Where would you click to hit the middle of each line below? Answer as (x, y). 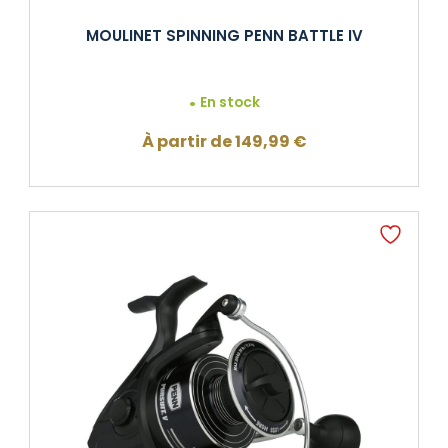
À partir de (188, 142)
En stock (230, 103)
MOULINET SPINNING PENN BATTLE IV (224, 35)
